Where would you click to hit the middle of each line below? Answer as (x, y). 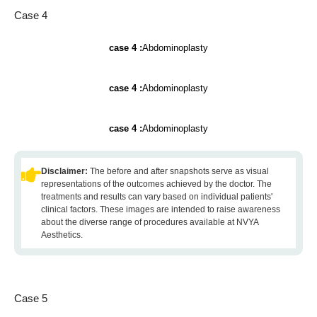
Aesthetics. (62, 235)
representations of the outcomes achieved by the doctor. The (156, 184)
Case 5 (31, 298)
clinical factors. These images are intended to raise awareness (161, 209)
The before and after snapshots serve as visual (179, 171)
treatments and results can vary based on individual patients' (157, 197)
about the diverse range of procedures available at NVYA (150, 222)
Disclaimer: (65, 171)
